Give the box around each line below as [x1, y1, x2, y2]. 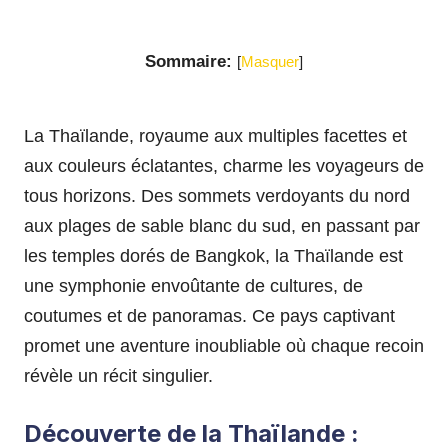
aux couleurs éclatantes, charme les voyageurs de [24, 155, 424, 176]
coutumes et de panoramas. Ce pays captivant [24, 305, 395, 326]
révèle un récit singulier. [24, 365, 213, 386]
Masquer [241, 52, 299, 70]
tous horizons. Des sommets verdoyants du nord [24, 185, 410, 206]
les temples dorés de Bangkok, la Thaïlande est [24, 245, 403, 266]
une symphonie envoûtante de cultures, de [24, 275, 363, 296]
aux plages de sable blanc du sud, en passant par [24, 215, 420, 236]
